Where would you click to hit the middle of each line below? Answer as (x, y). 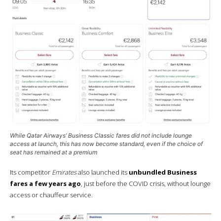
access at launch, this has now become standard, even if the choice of (106, 144)
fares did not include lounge (153, 135)
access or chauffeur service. (51, 195)
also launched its (103, 172)
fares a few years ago (45, 183)
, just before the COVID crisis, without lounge (146, 183)
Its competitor (31, 172)
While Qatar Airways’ (39, 135)
